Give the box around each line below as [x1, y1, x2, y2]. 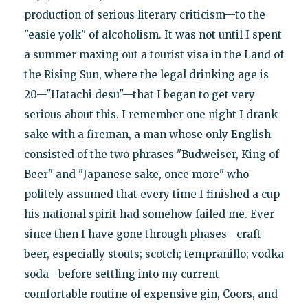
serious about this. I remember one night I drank [23, 107, 278, 121]
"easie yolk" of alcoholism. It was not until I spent [23, 27, 282, 41]
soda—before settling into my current [23, 267, 219, 280]
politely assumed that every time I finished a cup [23, 187, 280, 201]
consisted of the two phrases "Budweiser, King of [23, 147, 279, 161]
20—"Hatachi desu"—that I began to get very [23, 87, 255, 101]
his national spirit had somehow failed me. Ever [23, 207, 274, 221]
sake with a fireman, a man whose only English [23, 127, 271, 141]
